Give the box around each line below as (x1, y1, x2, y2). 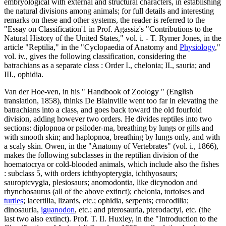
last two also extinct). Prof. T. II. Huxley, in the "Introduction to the (4, 214, 217, 223)
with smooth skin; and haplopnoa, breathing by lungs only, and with (4, 132, 220, 141)
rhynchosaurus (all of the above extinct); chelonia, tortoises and (4, 187, 204, 196)
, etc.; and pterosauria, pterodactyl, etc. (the (75, 205, 211, 214)
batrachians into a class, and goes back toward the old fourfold (4, 105, 202, 114)
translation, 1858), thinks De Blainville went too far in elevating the (4, 96, 218, 105)
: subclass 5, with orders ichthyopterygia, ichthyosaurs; (4, 168, 178, 178)
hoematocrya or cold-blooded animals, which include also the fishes (4, 159, 219, 168)
